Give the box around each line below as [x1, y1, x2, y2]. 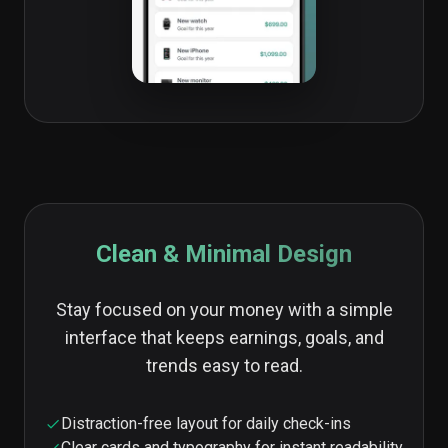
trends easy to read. [145, 355, 303, 376]
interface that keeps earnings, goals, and [64, 327, 384, 348]
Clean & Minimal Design [96, 240, 352, 268]
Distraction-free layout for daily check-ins [61, 414, 351, 433]
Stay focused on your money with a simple [55, 299, 393, 320]
